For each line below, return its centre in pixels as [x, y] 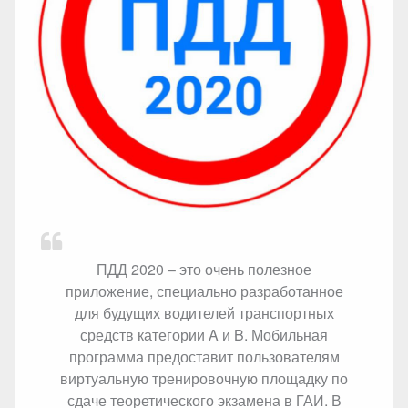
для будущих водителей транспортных [204, 313]
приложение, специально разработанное [204, 291]
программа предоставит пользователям [204, 357]
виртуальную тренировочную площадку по [204, 378]
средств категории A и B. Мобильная [204, 335]
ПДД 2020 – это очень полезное [204, 269]
